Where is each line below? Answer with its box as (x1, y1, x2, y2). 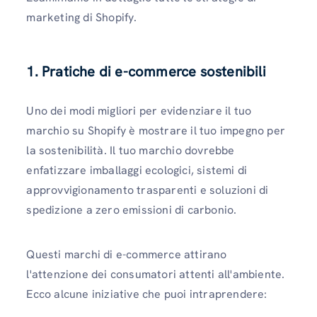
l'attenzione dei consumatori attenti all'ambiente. (26, 267, 285, 282)
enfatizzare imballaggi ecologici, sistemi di (26, 162, 248, 178)
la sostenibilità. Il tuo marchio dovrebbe (26, 142, 235, 158)
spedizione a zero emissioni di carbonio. (26, 202, 237, 217)
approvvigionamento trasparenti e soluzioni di (26, 182, 269, 197)
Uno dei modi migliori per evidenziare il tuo (26, 103, 252, 118)
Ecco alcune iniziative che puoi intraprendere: (26, 287, 267, 302)
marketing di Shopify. (26, 9, 137, 25)
